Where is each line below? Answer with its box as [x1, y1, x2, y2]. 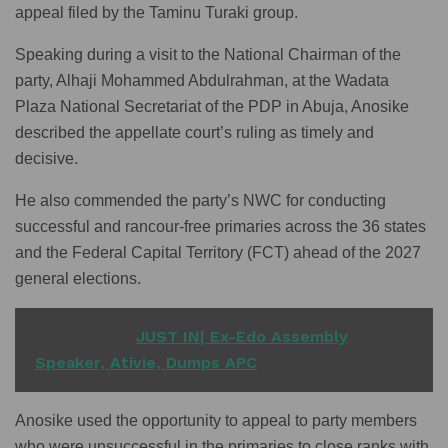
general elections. [15, 270, 141, 288]
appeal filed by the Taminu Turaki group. [15, 4, 298, 22]
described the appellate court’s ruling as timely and [15, 124, 374, 142]
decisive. [15, 150, 78, 168]
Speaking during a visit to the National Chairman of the [15, 46, 401, 64]
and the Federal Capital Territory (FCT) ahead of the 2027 [15, 244, 421, 262]
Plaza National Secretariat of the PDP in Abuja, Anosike [15, 98, 409, 116]
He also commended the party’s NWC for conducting [15, 192, 386, 210]
